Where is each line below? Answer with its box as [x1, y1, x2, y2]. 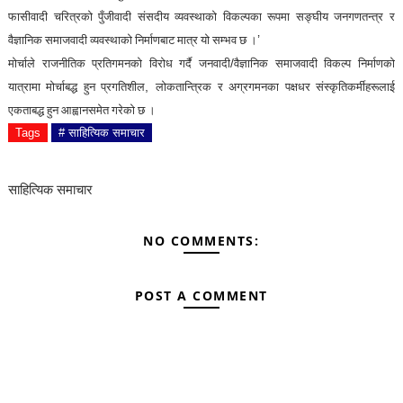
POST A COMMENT [134, 287, 268, 305]
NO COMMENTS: [143, 231, 260, 249]
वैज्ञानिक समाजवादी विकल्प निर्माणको [234, 56, 396, 70]
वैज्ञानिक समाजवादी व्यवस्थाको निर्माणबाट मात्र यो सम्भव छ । [7, 32, 257, 47]
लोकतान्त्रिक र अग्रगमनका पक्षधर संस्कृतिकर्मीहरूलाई [156, 79, 396, 94]
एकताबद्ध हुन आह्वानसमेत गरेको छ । [7, 103, 156, 117]
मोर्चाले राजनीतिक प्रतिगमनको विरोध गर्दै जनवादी [7, 56, 231, 70]
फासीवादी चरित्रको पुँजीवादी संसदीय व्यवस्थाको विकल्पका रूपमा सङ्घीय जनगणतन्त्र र [7, 9, 396, 23]
